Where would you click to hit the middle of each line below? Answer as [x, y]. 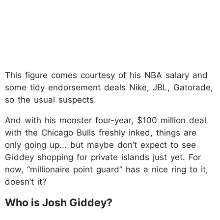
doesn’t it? [26, 181]
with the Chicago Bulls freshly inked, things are [101, 132]
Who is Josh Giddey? [59, 202]
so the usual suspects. [51, 99]
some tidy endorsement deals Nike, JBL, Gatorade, [109, 87]
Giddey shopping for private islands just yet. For [103, 157]
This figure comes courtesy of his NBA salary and [106, 75]
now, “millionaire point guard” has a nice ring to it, [107, 169]
